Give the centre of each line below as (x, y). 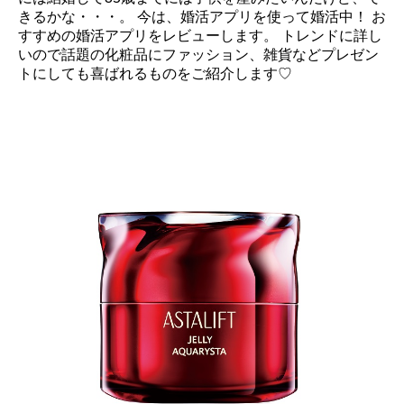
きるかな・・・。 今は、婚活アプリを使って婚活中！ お (202, 17)
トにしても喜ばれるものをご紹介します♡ (155, 74)
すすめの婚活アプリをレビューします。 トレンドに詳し (200, 36)
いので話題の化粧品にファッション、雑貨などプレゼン (198, 55)
